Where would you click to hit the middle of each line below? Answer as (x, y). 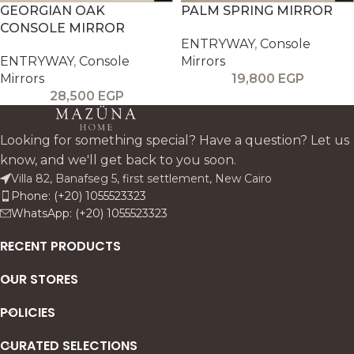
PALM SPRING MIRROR (257, 11)
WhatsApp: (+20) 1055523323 (89, 213)
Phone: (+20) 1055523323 (79, 196)
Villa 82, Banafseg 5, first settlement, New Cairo (141, 178)
